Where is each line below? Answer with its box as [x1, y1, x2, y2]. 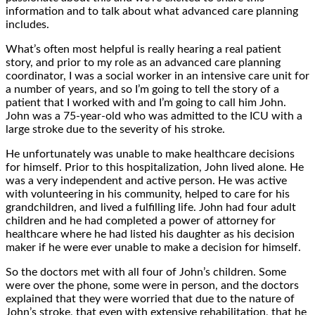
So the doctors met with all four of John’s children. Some [6, 266, 286, 278]
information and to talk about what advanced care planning [6, 5, 298, 17]
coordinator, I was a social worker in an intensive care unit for [6, 70, 309, 82]
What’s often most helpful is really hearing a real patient [6, 43, 281, 55]
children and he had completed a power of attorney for [6, 214, 276, 226]
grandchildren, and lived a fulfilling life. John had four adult [6, 201, 296, 213]
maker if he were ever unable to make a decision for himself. [6, 241, 301, 253]
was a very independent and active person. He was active [6, 174, 287, 186]
